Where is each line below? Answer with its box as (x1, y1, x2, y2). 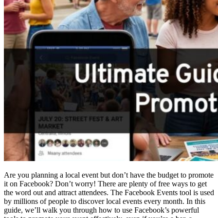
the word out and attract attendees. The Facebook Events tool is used (4, 188, 214, 197)
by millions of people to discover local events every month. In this (4, 197, 205, 205)
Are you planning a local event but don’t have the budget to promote (4, 170, 214, 179)
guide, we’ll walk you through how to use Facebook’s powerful (4, 205, 199, 214)
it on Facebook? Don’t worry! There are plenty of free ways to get (4, 179, 207, 188)
